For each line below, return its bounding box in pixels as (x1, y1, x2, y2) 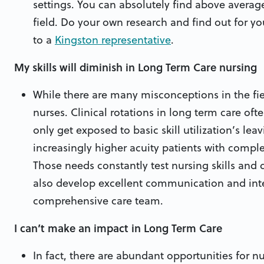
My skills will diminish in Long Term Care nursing (14, 60, 257, 75)
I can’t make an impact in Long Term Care (14, 220, 222, 236)
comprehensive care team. (33, 193, 163, 209)
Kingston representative (55, 32, 171, 48)
